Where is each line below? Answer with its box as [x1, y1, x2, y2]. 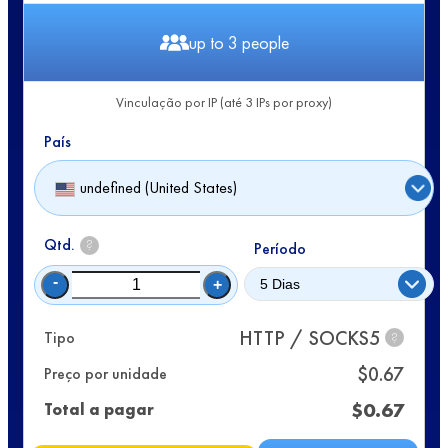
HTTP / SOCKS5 [239, 324, 380, 351]
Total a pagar [44, 399, 154, 421]
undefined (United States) [80, 177, 237, 199]
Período [254, 237, 306, 259]
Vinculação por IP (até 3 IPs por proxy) [116, 92, 332, 111]
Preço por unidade [44, 363, 167, 385]
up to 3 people [188, 30, 289, 54]
